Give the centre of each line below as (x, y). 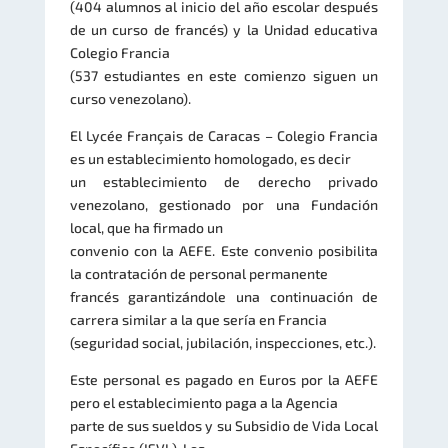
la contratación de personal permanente (198, 273)
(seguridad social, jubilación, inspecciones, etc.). (222, 342)
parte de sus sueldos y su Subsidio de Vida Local (224, 425)
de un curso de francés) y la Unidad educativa (224, 29)
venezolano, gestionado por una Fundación (224, 204)
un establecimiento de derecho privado (224, 181)
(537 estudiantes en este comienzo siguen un (224, 75)
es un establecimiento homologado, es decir (210, 158)
